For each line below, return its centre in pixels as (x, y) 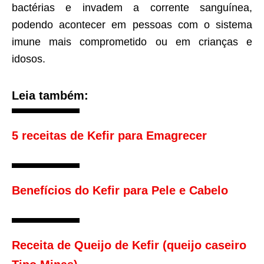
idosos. (29, 59)
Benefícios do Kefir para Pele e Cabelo (120, 191)
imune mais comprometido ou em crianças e (132, 42)
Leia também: (50, 96)
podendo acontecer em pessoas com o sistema (132, 25)
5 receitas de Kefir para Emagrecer (109, 136)
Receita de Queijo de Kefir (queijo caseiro (129, 245)
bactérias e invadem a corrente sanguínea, (132, 8)
